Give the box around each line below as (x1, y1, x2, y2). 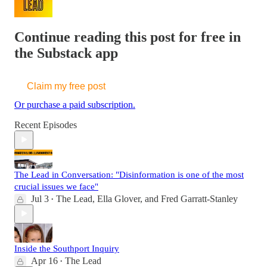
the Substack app (14, 45, 118, 61)
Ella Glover (97, 193, 140, 204)
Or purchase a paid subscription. (14, 99, 135, 110)
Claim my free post (27, 80, 105, 91)
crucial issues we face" (14, 181, 98, 191)
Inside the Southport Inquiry (14, 243, 119, 253)
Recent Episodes (14, 119, 77, 130)
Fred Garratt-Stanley (161, 193, 238, 204)
